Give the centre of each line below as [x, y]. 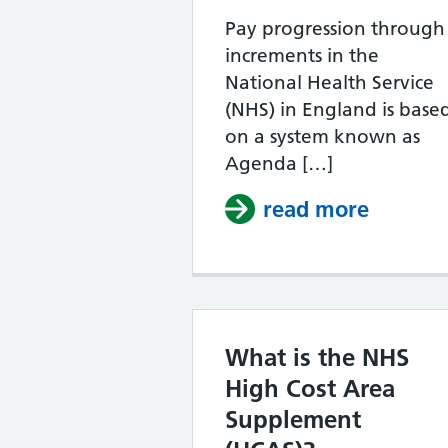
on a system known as [322, 136]
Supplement [293, 419]
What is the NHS [317, 357]
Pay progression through [335, 28]
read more [316, 209]
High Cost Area [310, 388]
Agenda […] [279, 163]
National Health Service [329, 82]
